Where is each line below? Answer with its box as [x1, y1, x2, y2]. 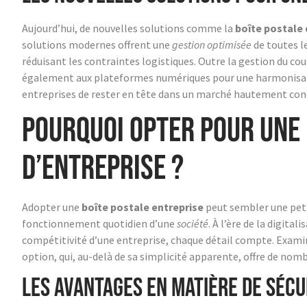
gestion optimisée [172, 38, 251, 52]
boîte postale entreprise [82, 199, 204, 214]
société [177, 216, 208, 230]
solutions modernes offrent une [22, 38, 172, 52]
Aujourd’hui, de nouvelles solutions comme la [22, 21, 235, 36]
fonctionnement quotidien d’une [22, 216, 177, 230]
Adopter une [22, 199, 82, 214]
